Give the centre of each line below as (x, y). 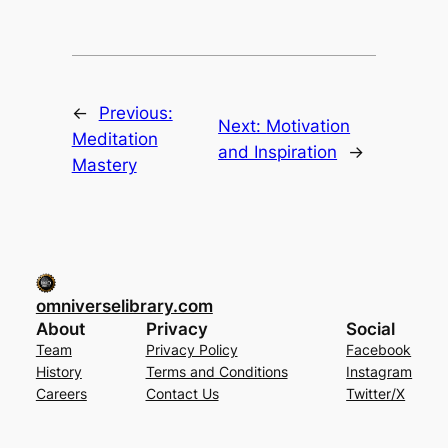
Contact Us (182, 393)
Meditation (114, 139)
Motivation (308, 126)
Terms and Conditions (216, 371)
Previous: (135, 113)
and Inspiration (278, 152)
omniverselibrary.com (124, 305)
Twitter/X (376, 393)
